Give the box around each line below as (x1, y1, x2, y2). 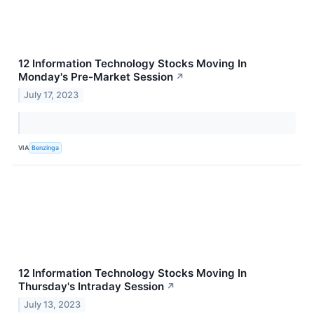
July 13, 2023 (24, 299, 81, 310)
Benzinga (32, 144, 60, 152)
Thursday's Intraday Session (18, 279, 164, 293)
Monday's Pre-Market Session (18, 70, 173, 84)
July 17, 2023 (24, 89, 79, 100)
